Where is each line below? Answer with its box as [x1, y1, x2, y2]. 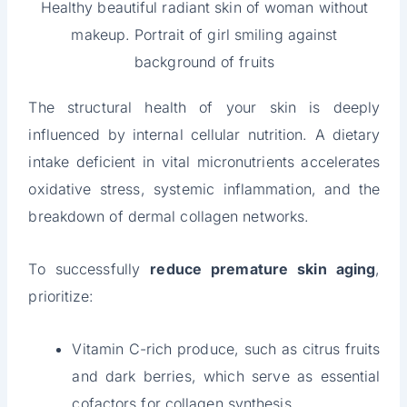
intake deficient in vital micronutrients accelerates [28, 153, 381, 172]
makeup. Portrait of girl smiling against [71, 25, 338, 45]
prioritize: [28, 287, 94, 306]
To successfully [28, 260, 151, 279]
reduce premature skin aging [150, 260, 376, 279]
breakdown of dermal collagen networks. [28, 207, 310, 226]
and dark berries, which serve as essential [72, 367, 381, 386]
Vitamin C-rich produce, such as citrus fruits [72, 340, 381, 359]
